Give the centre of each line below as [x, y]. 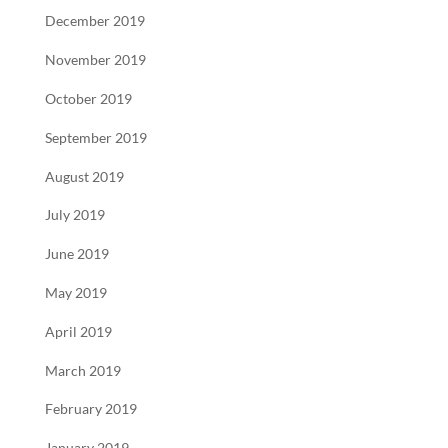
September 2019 [95, 137]
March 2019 [82, 370]
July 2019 [74, 215]
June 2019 [76, 254]
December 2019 [94, 21]
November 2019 [95, 60]
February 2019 [90, 409]
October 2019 [88, 98]
